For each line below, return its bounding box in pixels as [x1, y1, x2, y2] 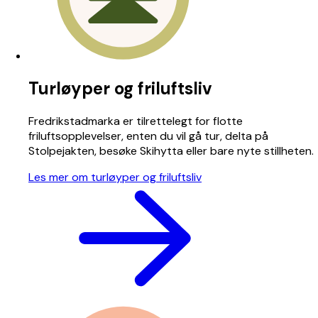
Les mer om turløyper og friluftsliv [28, 169, 202, 185]
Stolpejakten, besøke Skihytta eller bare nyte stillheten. [28, 143, 314, 158]
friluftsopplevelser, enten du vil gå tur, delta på [28, 128, 268, 143]
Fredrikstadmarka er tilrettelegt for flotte [28, 113, 243, 128]
